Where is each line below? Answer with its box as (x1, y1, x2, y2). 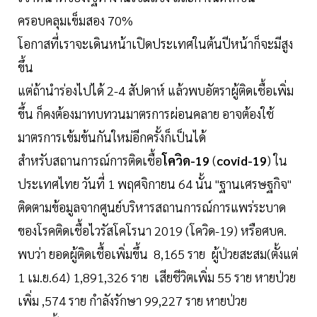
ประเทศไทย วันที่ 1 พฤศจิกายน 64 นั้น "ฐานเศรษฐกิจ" (18, 175, 292, 192)
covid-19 (217, 152, 267, 169)
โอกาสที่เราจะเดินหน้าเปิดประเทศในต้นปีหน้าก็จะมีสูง (18, 35, 293, 52)
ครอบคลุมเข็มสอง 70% (18, 12, 133, 29)
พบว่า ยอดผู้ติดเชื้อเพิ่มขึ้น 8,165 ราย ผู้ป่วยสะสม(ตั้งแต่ (18, 246, 298, 263)
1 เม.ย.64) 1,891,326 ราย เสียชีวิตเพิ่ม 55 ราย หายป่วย (18, 269, 296, 286)
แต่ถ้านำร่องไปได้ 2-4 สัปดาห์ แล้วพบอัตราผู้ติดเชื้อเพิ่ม (18, 82, 294, 99)
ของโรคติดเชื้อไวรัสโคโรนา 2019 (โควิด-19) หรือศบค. (18, 222, 287, 239)
